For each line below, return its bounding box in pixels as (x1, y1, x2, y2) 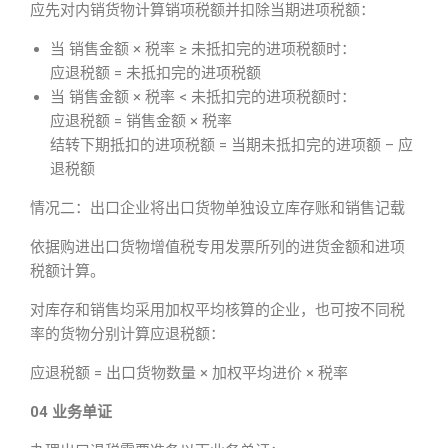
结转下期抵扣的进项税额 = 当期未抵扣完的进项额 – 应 (50, 136, 413, 154)
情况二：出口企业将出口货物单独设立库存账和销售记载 (30, 199, 405, 217)
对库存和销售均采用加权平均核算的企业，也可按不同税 (30, 301, 405, 319)
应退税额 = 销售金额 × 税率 (50, 112, 232, 130)
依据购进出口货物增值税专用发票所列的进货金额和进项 (30, 238, 405, 256)
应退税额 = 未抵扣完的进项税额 (50, 64, 261, 82)
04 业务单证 (30, 403, 112, 421)
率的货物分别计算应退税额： (30, 325, 225, 343)
